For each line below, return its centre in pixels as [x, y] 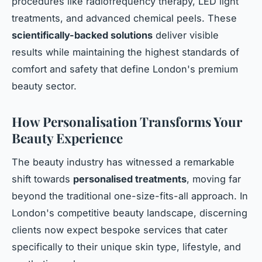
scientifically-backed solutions [82, 35]
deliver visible [186, 35]
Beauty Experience [67, 138]
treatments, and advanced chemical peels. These [124, 18]
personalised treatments [130, 179]
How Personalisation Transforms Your [127, 122]
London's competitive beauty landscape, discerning [130, 213]
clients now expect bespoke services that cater [120, 230]
